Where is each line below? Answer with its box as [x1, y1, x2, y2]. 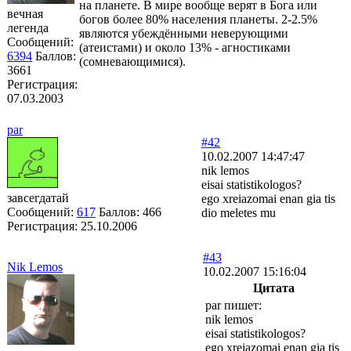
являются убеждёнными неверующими [79, 26, 288, 40]
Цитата [252, 280, 295, 295]
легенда [7, 20, 49, 34]
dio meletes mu [201, 205, 276, 219]
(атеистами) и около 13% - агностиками [79, 40, 291, 54]
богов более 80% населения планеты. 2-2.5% [79, 12, 317, 26]
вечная [7, 6, 43, 20]
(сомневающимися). [79, 54, 186, 68]
